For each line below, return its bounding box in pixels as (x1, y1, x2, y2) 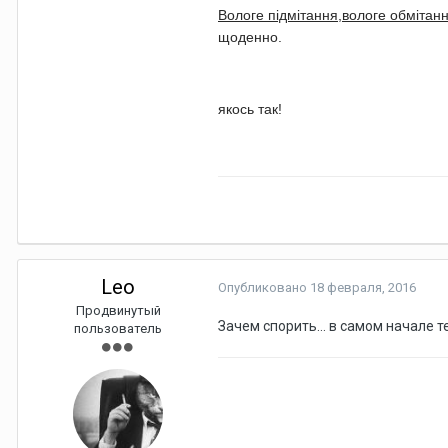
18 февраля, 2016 (310, 280, 416, 296)
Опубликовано (218, 280, 310, 296)
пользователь (74, 321, 162, 337)
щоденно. (218, 29, 282, 46)
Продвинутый (75, 303, 161, 319)
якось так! (218, 101, 286, 118)
